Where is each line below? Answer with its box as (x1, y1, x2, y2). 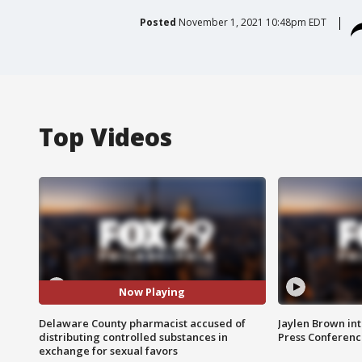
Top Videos (39, 120, 172, 154)
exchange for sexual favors (39, 343, 178, 358)
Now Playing (119, 284, 186, 300)
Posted (139, 15, 176, 29)
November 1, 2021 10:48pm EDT (178, 15, 326, 29)
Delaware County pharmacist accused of (39, 315, 246, 330)
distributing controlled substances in (39, 329, 228, 344)
